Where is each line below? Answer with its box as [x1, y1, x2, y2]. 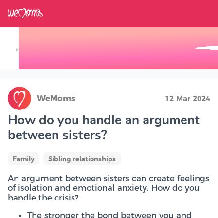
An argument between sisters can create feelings [8, 173, 209, 183]
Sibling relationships [48, 155, 116, 163]
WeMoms [37, 93, 75, 103]
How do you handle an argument [8, 114, 200, 127]
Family [13, 155, 35, 163]
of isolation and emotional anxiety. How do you [8, 183, 200, 193]
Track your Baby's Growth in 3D [50, 57, 143, 64]
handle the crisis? [8, 193, 78, 202]
